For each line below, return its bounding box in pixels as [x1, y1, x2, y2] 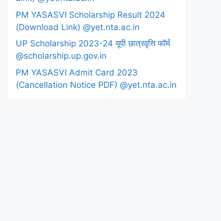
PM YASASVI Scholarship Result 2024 [16, 9, 165, 20]
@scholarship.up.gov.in [16, 51, 107, 61]
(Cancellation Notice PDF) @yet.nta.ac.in [16, 79, 177, 90]
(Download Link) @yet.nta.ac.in [16, 22, 140, 32]
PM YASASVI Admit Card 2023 [16, 67, 138, 77]
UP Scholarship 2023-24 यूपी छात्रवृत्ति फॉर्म [16, 38, 170, 48]
